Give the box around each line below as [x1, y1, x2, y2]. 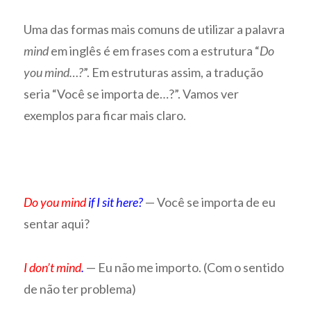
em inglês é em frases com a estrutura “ [49, 43, 260, 59]
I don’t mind [24, 259, 82, 275]
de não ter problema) [24, 280, 137, 296]
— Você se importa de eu [145, 194, 276, 210]
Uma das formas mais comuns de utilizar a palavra [24, 22, 285, 37]
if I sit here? [86, 194, 144, 210]
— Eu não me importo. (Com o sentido [84, 259, 285, 275]
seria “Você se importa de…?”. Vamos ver [24, 86, 239, 102]
